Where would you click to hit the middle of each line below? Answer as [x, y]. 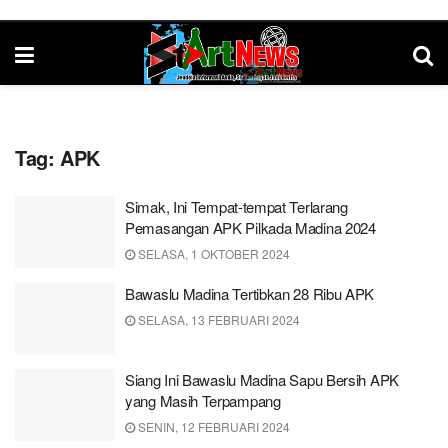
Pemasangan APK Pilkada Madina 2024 [250, 227]
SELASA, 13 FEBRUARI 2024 [217, 319]
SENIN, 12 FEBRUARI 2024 [212, 426]
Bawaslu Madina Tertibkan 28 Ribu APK [250, 293]
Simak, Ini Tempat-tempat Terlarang [236, 206]
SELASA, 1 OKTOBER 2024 [212, 253]
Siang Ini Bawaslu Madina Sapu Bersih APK [262, 379]
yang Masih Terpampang [203, 400]
